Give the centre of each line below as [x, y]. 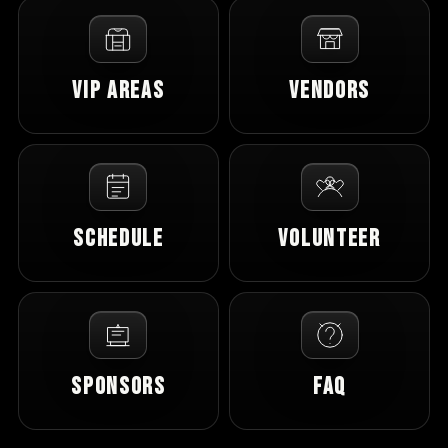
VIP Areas [118, 90]
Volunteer [329, 238]
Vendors [329, 90]
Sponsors [118, 386]
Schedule [118, 238]
